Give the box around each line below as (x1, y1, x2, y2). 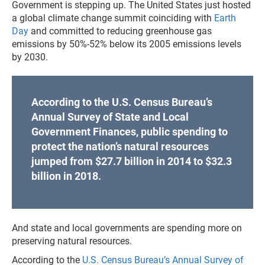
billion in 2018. (31, 170, 101, 182)
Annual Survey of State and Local (31, 111, 189, 123)
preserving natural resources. (12, 235, 132, 247)
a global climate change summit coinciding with (12, 12, 214, 24)
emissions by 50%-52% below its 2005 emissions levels (12, 38, 241, 50)
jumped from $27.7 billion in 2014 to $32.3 (31, 155, 232, 167)
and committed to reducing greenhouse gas (28, 25, 212, 37)
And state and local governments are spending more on (12, 222, 242, 234)
